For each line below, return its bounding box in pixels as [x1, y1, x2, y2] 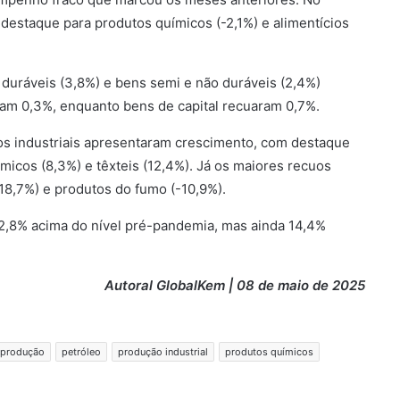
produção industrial [118, 346, 208, 358]
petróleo [62, 346, 101, 358]
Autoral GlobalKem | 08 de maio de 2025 [104, 277, 365, 294]
